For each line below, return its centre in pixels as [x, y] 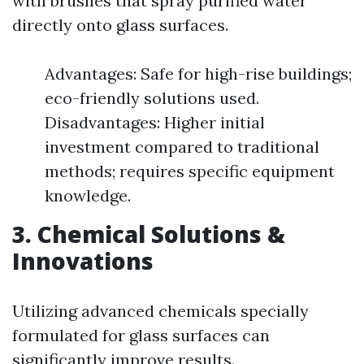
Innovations [83, 261]
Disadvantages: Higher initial [155, 123]
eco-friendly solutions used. [152, 98]
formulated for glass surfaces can [141, 336]
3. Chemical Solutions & [149, 234]
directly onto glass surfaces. [120, 25]
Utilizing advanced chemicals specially [160, 311]
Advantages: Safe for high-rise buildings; [198, 74]
